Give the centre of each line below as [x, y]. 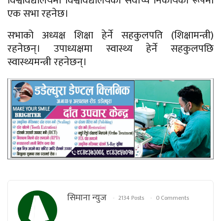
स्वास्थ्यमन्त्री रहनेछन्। [47, 62]
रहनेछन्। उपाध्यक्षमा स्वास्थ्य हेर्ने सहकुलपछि [110, 48]
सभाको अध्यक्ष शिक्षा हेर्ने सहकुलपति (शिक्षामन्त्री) [110, 35]
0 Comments [172, 198]
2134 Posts [131, 198]
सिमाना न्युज [87, 198]
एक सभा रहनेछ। [38, 13]
